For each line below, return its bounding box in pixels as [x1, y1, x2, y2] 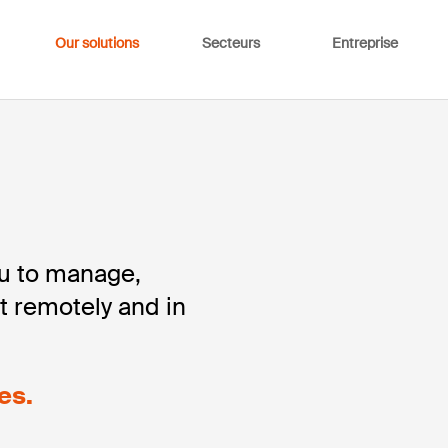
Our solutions [54, 34, 139, 52]
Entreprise [331, 34, 398, 52]
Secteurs [201, 34, 260, 52]
